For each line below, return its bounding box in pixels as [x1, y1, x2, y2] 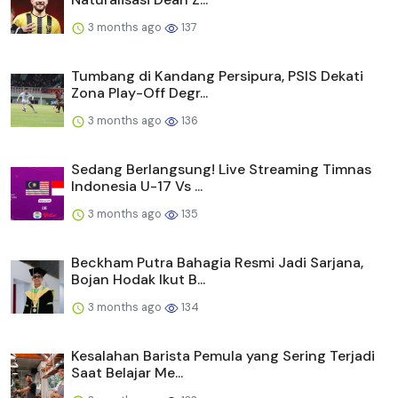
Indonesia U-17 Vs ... [71, 177, 203, 196]
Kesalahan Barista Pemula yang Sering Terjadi [71, 346, 375, 366]
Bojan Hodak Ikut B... [71, 270, 205, 290]
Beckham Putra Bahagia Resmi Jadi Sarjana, [71, 253, 363, 273]
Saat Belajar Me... [71, 363, 183, 383]
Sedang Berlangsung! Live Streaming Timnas [71, 160, 371, 179]
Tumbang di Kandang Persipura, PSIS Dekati [71, 67, 363, 86]
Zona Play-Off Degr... [71, 84, 208, 103]
